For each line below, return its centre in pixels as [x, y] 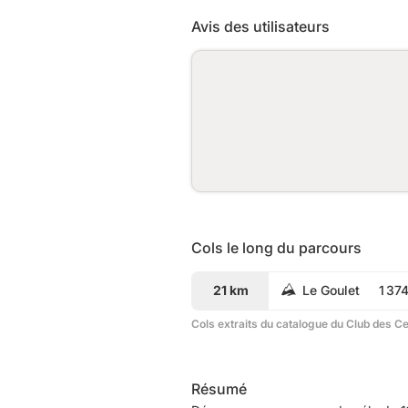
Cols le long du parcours [276, 247]
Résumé [219, 388]
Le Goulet [331, 290]
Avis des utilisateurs [260, 26]
